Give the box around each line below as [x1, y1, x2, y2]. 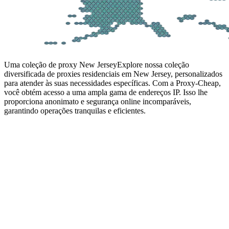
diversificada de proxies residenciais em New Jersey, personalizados [4, 69, 222, 78]
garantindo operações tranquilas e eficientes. [4, 106, 146, 115]
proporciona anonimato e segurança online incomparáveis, [4, 97, 191, 106]
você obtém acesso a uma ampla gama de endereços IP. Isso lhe [4, 87, 208, 97]
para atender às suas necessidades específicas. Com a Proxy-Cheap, [4, 78, 221, 87]
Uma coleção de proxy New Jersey [4, 60, 117, 69]
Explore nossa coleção [117, 60, 189, 69]
